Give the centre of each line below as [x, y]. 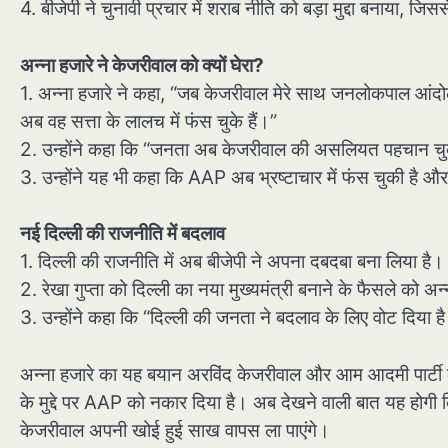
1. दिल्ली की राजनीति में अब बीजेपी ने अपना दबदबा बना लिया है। [232, 262]
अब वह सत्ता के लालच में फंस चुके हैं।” [148, 121]
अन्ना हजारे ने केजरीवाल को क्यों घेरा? [142, 65]
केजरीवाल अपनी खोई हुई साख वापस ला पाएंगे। [175, 430]
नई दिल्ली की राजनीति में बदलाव [122, 234]
